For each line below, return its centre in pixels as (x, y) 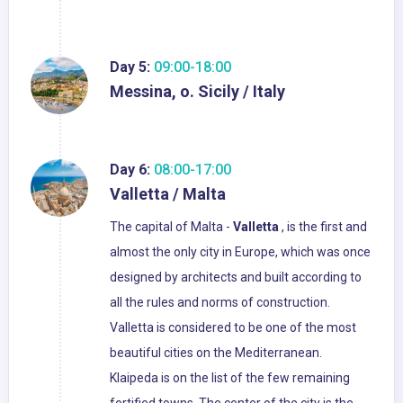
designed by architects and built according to (236, 278)
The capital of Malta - (171, 227)
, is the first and (323, 227)
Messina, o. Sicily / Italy (197, 92)
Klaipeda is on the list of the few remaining (230, 378)
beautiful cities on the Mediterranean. (216, 353)
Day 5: (130, 67)
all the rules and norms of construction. (220, 303)
